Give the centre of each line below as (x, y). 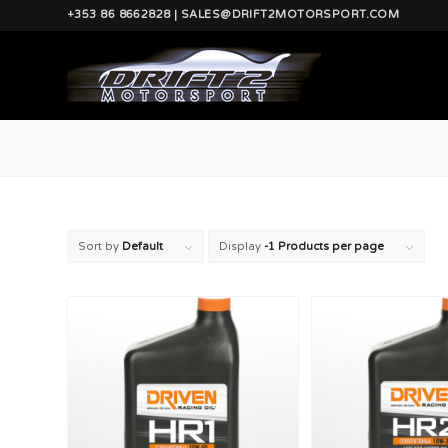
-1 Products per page (324, 246)
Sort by (100, 246)
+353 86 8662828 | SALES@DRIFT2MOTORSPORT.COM (233, 14)
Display (241, 246)
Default (142, 246)
